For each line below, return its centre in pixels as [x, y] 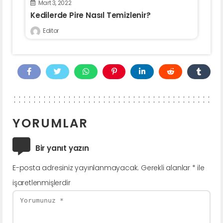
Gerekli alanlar [167, 167]
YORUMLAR [50, 123]
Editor [51, 30]
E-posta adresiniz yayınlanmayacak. [76, 167]
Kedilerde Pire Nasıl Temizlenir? [91, 15]
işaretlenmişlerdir [42, 182]
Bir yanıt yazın [62, 148]
